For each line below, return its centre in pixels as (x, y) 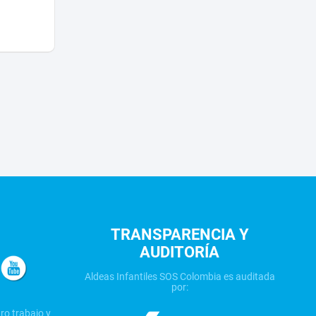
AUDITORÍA (180, 253)
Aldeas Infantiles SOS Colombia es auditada (180, 276)
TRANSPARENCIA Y (180, 235)
